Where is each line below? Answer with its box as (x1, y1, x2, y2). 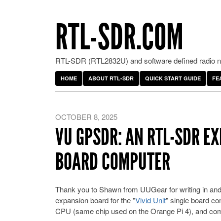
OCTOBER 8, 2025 (55, 111, 117, 122)
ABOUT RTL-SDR (88, 74, 134, 82)
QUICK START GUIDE (145, 74, 201, 82)
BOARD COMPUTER (55, 147, 170, 176)
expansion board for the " (55, 195, 135, 205)
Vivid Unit (135, 195, 166, 205)
